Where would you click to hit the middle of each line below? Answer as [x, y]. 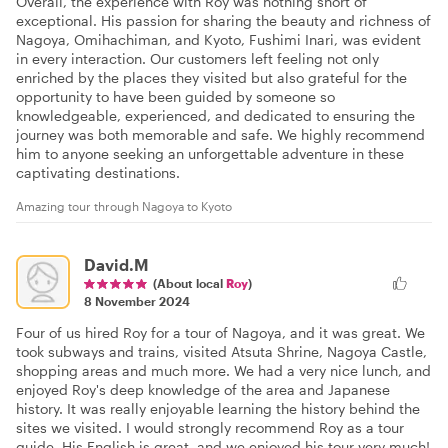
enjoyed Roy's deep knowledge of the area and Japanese [203, 390]
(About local [189, 283]
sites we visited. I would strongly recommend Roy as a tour [210, 428]
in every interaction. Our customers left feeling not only [197, 59]
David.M [116, 265]
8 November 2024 [137, 301]
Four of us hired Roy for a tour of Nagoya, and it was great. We [220, 333]
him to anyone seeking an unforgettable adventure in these [210, 154]
